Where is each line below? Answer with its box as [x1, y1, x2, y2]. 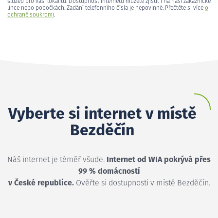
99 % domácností [78, 167, 140, 175]
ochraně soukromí [7, 12, 54, 18]
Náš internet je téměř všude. [7, 155, 107, 163]
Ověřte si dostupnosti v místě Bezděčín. [73, 179, 210, 187]
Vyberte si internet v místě [8, 106, 197, 122]
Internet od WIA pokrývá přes [107, 155, 211, 163]
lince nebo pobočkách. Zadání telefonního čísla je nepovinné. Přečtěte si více [7, 5, 205, 11]
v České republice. [8, 179, 74, 187]
